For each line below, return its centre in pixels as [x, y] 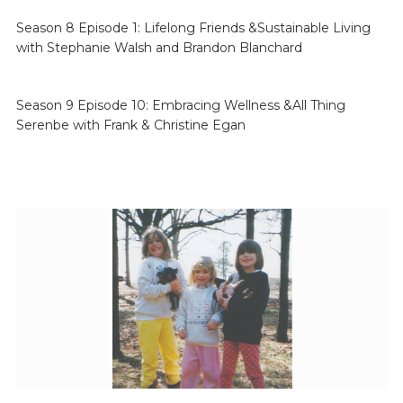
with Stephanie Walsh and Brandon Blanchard [159, 48]
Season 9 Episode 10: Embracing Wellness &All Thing [180, 105]
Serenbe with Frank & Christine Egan [130, 125]
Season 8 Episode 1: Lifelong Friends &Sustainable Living [193, 28]
